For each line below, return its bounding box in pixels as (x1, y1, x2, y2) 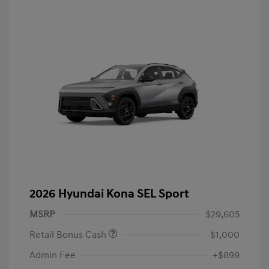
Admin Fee (29, 249, 76, 262)
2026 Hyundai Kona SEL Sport (29, 187, 189, 202)
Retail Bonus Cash (29, 229, 109, 241)
